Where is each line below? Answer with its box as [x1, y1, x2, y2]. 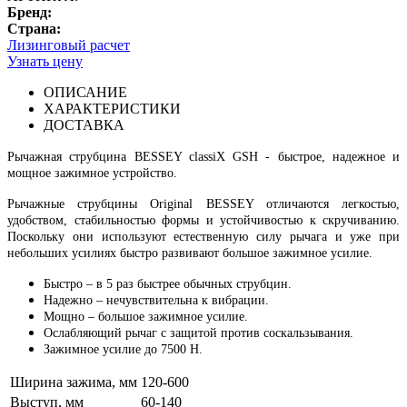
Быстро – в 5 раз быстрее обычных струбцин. [44, 277, 292, 291]
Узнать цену [7, 54, 83, 69]
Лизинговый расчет [7, 37, 130, 53]
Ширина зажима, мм [10, 374, 137, 390]
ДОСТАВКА [44, 117, 124, 133]
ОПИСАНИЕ [44, 84, 127, 100]
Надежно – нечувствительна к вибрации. [44, 293, 269, 307]
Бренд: [7, 5, 52, 20]
